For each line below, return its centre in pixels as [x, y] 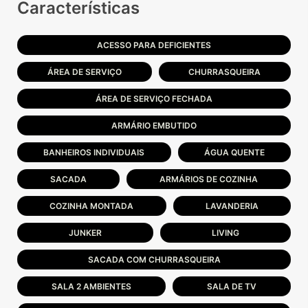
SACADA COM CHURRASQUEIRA [154, 260]
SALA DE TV [232, 286]
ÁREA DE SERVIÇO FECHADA [154, 99]
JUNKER [85, 233]
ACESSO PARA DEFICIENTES [154, 45]
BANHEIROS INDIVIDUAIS [94, 152]
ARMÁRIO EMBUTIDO [154, 125]
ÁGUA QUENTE [234, 152]
